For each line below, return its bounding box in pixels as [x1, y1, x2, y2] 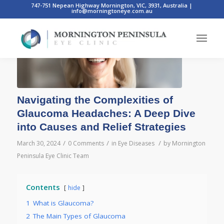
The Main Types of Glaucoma [32, 211, 125, 220]
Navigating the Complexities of [16, 93, 173, 105]
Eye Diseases [117, 138, 154, 147]
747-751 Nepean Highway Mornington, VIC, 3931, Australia [31, 1, 189, 9]
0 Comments [67, 138, 104, 147]
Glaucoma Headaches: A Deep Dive [16, 107, 195, 119]
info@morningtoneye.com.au [71, 7, 152, 14]
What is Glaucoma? [32, 198, 93, 207]
